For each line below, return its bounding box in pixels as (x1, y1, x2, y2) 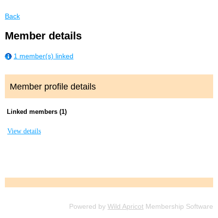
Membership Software (144, 202, 213, 211)
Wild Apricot (108, 202, 144, 211)
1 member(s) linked (14, 52, 73, 60)
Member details (5, 30, 82, 42)
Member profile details (10, 82, 96, 92)
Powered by (69, 202, 108, 211)
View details (7, 127, 41, 135)
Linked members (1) (7, 108, 67, 116)
